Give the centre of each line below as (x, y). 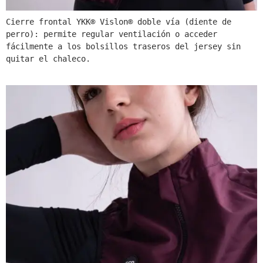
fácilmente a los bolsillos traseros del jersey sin (123, 46)
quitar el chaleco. (48, 59)
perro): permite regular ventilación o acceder (112, 34)
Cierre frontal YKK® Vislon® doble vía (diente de (119, 22)
